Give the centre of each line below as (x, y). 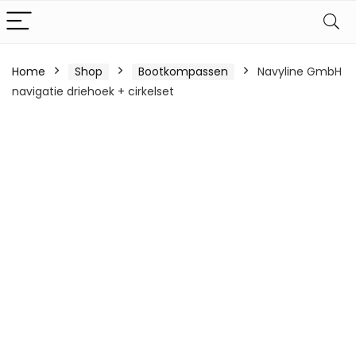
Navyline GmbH (300, 72)
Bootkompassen (183, 72)
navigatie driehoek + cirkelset (93, 91)
